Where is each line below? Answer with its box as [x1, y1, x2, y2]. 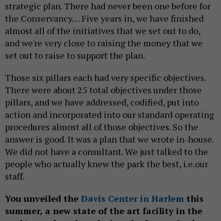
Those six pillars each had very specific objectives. [5, 72, 206, 84]
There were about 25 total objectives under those [5, 84, 202, 96]
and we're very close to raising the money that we [5, 37, 203, 49]
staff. [5, 170, 25, 183]
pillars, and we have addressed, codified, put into [5, 96, 199, 109]
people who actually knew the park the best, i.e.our [5, 158, 208, 170]
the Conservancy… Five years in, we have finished [5, 12, 204, 25]
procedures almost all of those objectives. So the [5, 121, 198, 133]
